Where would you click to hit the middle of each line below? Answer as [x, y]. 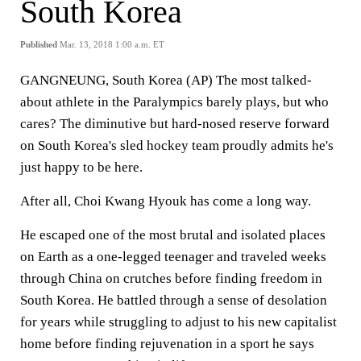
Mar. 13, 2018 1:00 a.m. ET [112, 44]
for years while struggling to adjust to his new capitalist [178, 322]
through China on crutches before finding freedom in [171, 278]
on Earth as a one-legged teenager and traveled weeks [173, 257]
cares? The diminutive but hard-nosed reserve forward [175, 124]
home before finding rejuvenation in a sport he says [167, 344]
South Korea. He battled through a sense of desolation [174, 300]
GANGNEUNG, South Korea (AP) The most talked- [166, 80]
